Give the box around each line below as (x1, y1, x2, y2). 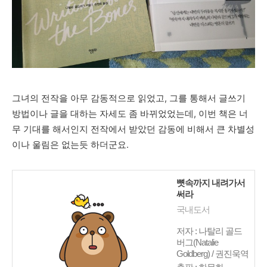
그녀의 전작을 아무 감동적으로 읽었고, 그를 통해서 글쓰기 (12, 92, 246, 104)
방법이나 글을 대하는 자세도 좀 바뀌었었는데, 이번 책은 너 (12, 108, 248, 119)
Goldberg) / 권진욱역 (176, 249, 249, 259)
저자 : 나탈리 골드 (176, 226, 242, 236)
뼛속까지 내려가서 (176, 178, 245, 188)
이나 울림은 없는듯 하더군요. (12, 139, 129, 150)
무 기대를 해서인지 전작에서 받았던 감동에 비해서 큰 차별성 (12, 123, 254, 135)
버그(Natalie (176, 237, 218, 247)
